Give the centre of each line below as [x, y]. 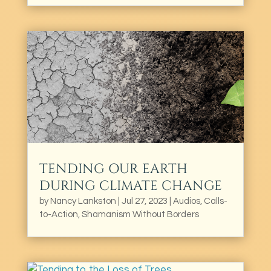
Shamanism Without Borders [140, 214]
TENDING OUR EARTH [113, 169]
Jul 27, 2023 [144, 201]
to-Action [58, 214]
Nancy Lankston [83, 201]
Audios [186, 201]
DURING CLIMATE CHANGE [130, 186]
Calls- [215, 201]
